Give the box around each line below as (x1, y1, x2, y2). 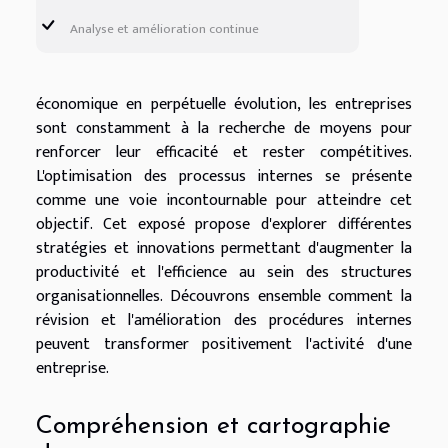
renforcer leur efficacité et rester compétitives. (36, 138, 412, 166)
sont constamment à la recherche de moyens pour (36, 114, 412, 142)
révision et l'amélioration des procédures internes (36, 306, 412, 334)
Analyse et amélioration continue (70, 17, 259, 40)
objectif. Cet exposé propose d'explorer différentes (36, 210, 412, 238)
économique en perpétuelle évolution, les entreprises (36, 90, 412, 118)
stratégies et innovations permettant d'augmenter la (36, 234, 412, 262)
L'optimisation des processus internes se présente (36, 162, 412, 190)
